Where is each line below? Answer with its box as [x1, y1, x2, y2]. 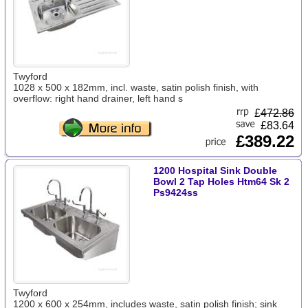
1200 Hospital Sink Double [153, 165, 277, 176]
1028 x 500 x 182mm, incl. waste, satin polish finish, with [12, 82, 258, 93]
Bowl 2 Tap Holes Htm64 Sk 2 [153, 176, 289, 187]
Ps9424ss [153, 187, 198, 198]
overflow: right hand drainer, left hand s [12, 93, 183, 104]
